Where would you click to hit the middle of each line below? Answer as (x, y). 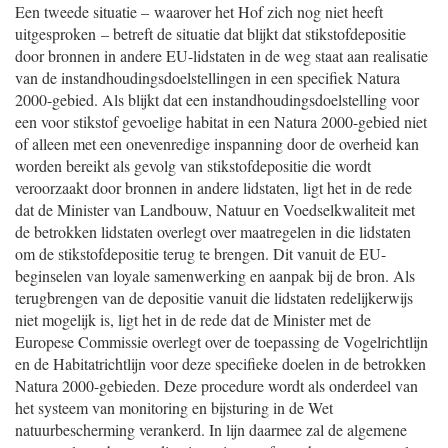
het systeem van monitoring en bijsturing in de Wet (174, 407)
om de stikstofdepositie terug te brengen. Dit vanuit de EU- (200, 253)
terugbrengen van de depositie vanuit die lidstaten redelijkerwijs (214, 297)
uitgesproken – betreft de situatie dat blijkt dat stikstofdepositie (210, 33)
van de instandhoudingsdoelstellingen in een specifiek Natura (207, 77)
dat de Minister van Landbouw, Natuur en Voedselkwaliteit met (215, 209)
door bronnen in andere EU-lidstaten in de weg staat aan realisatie (221, 55)
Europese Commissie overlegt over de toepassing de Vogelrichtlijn (221, 341)
